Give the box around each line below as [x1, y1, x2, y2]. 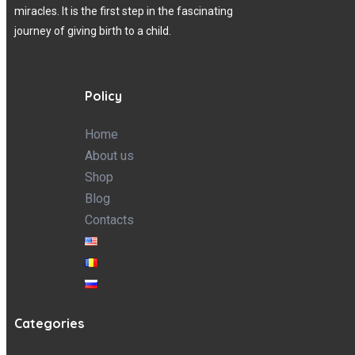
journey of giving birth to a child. [14, 25, 171, 38]
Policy [85, 88, 123, 105]
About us [85, 148, 135, 164]
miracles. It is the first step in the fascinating [14, 5, 233, 18]
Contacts [85, 212, 135, 228]
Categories [14, 315, 84, 332]
